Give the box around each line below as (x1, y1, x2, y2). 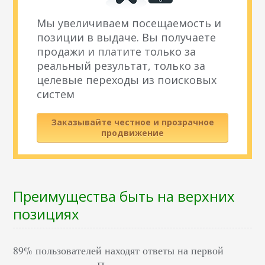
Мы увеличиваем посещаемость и (37, 16, 222, 31)
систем (37, 87, 75, 102)
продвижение (101, 127, 164, 139)
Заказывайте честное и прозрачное (51, 117, 214, 128)
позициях (13, 204, 80, 224)
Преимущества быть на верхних (13, 186, 235, 206)
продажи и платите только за (37, 44, 196, 59)
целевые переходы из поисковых (37, 73, 217, 88)
